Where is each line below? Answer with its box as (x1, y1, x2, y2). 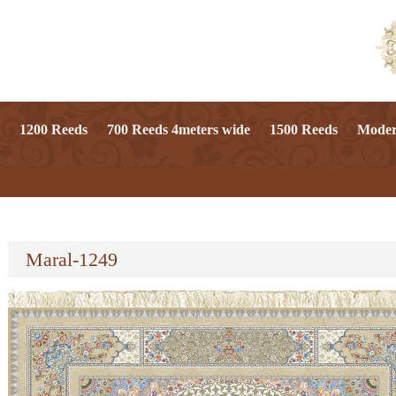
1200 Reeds (19, 122, 88, 137)
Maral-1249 (26, 248, 118, 270)
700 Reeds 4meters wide (107, 122, 250, 137)
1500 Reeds (270, 122, 338, 137)
